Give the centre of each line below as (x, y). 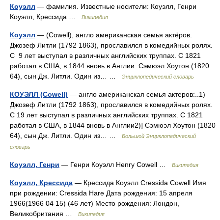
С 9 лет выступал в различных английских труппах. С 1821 (105, 55)
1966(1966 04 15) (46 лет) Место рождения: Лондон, (95, 203)
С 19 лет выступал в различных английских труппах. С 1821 (106, 115)
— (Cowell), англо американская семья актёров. (114, 35)
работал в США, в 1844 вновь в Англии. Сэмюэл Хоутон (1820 (110, 66)
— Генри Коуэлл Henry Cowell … (116, 165)
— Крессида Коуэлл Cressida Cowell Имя (139, 183)
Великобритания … (44, 214)
